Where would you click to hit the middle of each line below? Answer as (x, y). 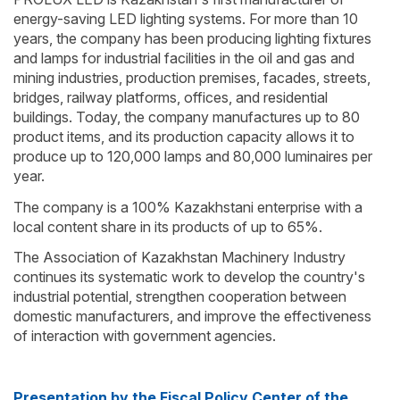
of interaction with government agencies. (145, 336)
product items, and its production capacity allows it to (184, 137)
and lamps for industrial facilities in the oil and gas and (184, 58)
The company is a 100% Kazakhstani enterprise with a (188, 207)
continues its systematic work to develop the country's (189, 277)
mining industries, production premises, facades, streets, (192, 78)
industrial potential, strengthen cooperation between (180, 296)
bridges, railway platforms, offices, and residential (171, 97)
